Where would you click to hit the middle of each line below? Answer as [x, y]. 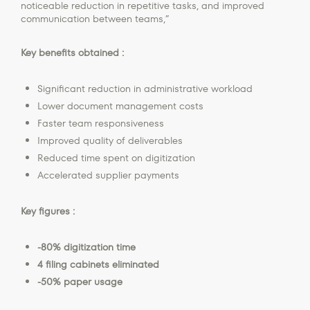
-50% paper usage [80, 281]
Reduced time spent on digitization [116, 157]
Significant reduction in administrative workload [145, 88]
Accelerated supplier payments [108, 175]
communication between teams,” [96, 18]
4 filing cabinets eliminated [98, 264]
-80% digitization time [86, 247]
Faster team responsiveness [101, 123]
